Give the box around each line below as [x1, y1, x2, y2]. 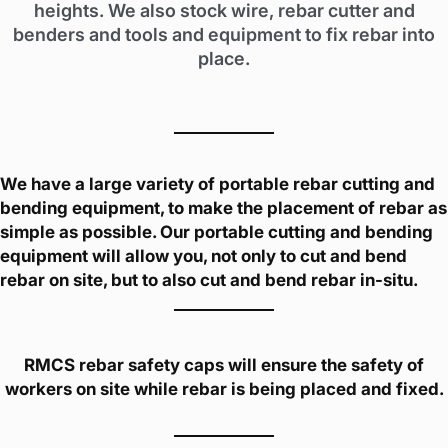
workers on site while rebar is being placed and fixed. [4, 378, 444, 399]
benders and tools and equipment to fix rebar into [13, 24, 435, 46]
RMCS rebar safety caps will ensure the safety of [24, 354, 424, 375]
